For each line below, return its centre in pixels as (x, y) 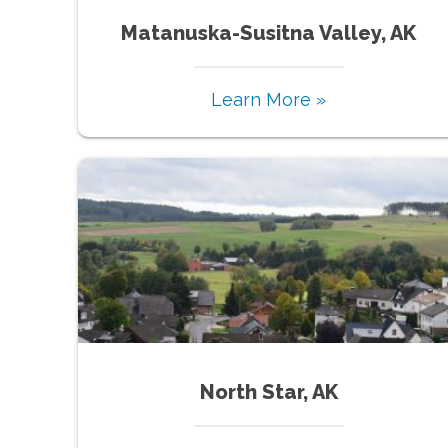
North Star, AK (268, 391)
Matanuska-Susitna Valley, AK (269, 32)
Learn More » (269, 99)
